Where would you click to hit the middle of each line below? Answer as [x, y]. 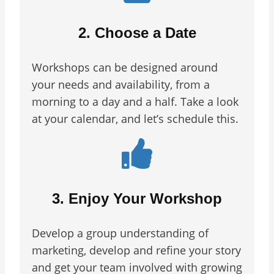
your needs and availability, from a [121, 84]
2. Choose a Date [137, 32]
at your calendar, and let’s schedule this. [135, 118]
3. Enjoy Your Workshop [137, 198]
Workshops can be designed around [125, 67]
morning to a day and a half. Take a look [135, 101]
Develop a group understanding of [120, 233]
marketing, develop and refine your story [136, 250]
